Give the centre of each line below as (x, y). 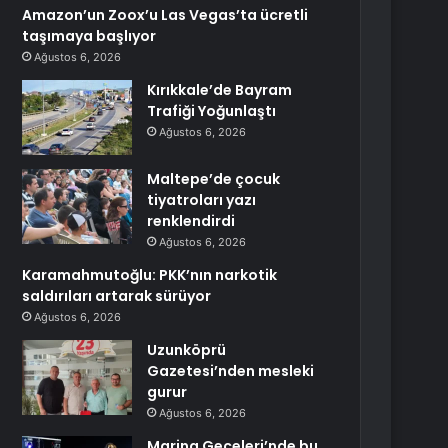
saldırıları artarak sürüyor (117, 296)
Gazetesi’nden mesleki (231, 371)
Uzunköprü (187, 350)
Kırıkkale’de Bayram (220, 90)
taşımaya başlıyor (89, 36)
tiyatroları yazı (202, 200)
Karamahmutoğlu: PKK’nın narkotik (150, 275)
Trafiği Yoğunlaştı (212, 111)
